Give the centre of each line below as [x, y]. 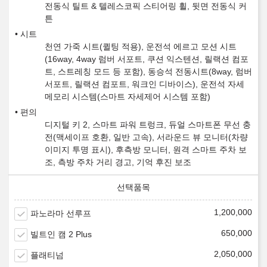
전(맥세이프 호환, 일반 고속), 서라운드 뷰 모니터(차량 [146, 137]
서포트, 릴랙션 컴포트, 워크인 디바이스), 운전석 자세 [145, 84]
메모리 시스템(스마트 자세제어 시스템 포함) [128, 97]
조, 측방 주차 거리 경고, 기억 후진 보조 [118, 162]
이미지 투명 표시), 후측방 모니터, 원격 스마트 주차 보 [146, 150]
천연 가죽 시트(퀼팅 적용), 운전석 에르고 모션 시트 [141, 47]
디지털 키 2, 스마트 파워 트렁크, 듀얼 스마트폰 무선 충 [148, 125]
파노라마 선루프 [61, 214]
